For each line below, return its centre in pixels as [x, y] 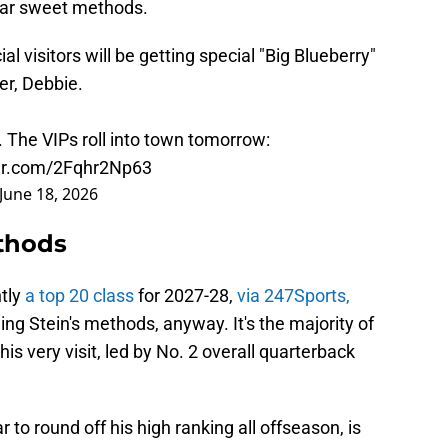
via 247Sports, [293, 296]
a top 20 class [79, 296]
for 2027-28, [185, 296]
